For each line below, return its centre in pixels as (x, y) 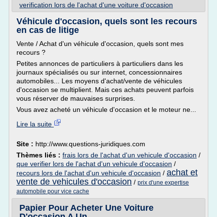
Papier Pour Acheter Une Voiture (86, 208)
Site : (26, 144)
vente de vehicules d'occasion (74, 182)
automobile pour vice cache (53, 191)
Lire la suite (35, 124)
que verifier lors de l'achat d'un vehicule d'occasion (94, 164)
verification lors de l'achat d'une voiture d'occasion (96, 5)
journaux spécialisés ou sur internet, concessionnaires (99, 72)
